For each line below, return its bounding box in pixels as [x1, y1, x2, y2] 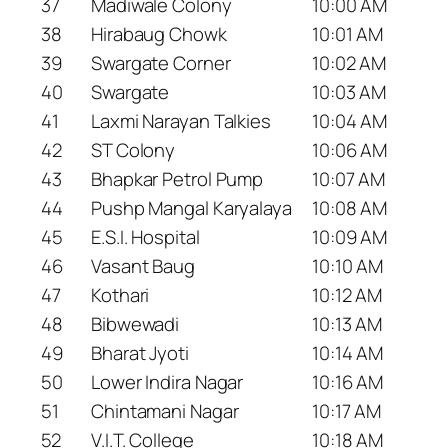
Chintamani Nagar [91, 398, 239, 425]
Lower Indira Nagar [91, 369, 244, 396]
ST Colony [91, 137, 176, 164]
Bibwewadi [91, 311, 180, 338]
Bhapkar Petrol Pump [91, 166, 264, 193]
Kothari [91, 282, 150, 309]
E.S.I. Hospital [91, 224, 200, 251]
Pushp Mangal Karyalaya [91, 195, 292, 222]
